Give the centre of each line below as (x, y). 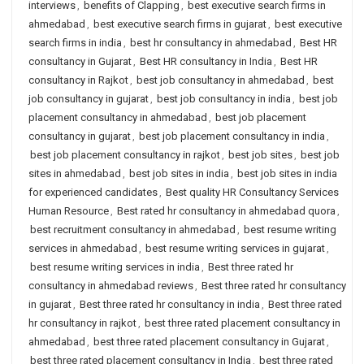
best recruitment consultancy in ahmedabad (133, 230)
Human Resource (69, 211)
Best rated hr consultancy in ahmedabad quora (226, 211)
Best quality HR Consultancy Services (252, 192)
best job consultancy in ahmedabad (221, 80)
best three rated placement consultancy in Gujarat (209, 342)
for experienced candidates (93, 192)
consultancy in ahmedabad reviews (111, 286)
